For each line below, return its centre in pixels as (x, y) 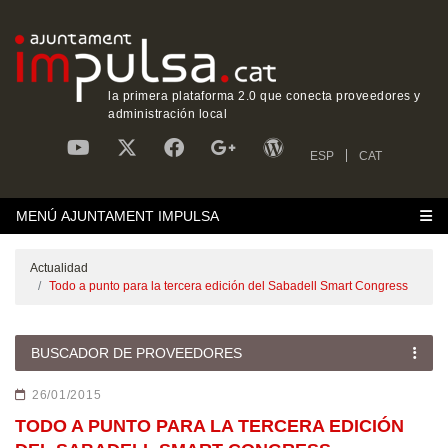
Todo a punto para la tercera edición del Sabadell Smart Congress (228, 286)
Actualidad (59, 268)
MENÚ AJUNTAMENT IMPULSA (117, 216)
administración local (167, 114)
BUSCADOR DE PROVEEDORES (136, 353)
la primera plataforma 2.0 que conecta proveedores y (264, 96)
